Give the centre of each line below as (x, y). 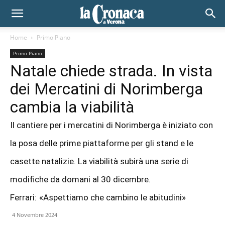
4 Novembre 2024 (35, 215)
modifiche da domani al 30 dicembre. (80, 179)
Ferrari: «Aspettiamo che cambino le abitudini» (98, 197)
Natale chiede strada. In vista (111, 71)
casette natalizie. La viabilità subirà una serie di (99, 161)
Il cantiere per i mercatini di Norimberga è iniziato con (111, 125)
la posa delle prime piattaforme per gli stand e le (102, 143)
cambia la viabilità (72, 107)
